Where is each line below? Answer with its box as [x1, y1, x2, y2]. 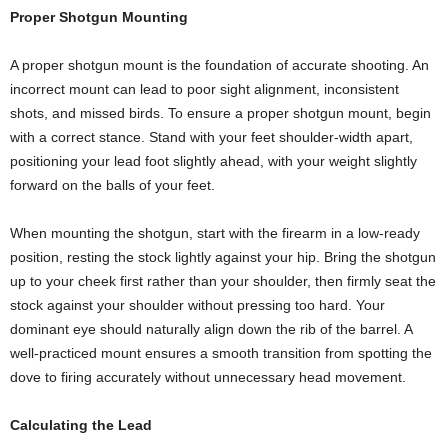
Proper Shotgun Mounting [10, 8, 188, 25]
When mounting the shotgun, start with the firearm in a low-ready [10, 224, 420, 241]
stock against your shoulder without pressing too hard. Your [10, 296, 385, 313]
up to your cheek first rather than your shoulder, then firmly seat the [10, 272, 436, 289]
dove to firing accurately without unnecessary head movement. [10, 368, 406, 385]
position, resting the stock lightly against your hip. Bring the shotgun [10, 248, 436, 265]
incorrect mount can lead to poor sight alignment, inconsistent [10, 80, 399, 97]
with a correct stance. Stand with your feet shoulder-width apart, [10, 128, 413, 145]
